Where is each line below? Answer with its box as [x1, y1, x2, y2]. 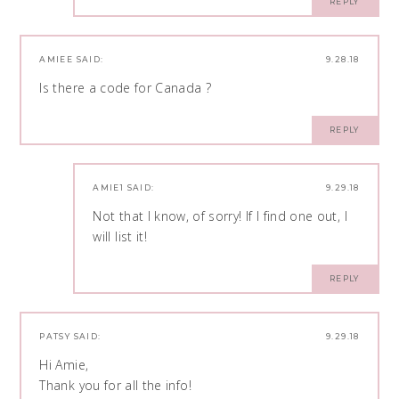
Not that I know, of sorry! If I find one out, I [93, 208, 347, 225]
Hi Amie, [39, 356, 89, 374]
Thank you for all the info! [39, 377, 191, 395]
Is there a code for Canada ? [39, 79, 212, 97]
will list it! [93, 228, 147, 246]
